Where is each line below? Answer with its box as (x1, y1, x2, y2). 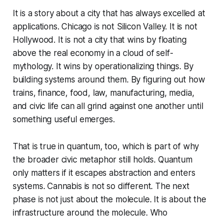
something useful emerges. (12, 114, 115, 125)
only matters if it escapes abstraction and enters (12, 168, 195, 178)
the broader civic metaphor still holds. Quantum (12, 155, 192, 165)
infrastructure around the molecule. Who (12, 208, 168, 218)
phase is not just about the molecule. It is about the (12, 194, 206, 205)
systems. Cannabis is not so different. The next (12, 181, 190, 192)
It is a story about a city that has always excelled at (12, 8, 205, 19)
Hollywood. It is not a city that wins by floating (12, 35, 187, 45)
